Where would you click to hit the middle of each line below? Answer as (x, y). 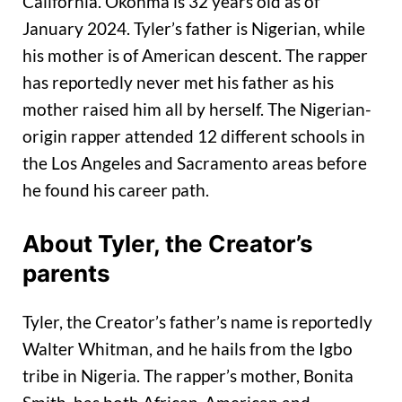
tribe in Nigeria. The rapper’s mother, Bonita (188, 376)
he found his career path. (116, 189)
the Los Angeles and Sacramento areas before (195, 162)
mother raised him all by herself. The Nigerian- (197, 109)
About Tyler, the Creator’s (168, 244)
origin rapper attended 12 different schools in (194, 135)
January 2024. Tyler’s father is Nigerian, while (194, 28)
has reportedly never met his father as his (178, 82)
